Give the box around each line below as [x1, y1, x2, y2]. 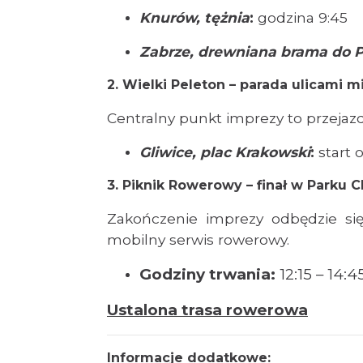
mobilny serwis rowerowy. [107, 230, 289, 248]
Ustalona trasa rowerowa [107, 300, 308, 319]
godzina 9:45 [254, 8, 348, 26]
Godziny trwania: [139, 264, 275, 284]
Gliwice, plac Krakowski [139, 143, 310, 160]
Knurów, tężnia [139, 8, 250, 26]
